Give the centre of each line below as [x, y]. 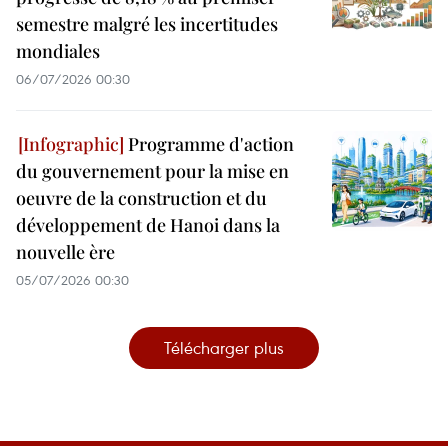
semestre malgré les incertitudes [147, 23]
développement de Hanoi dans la [148, 224]
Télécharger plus [224, 347]
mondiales [58, 50]
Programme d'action [209, 143]
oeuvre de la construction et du [141, 197]
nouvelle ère [65, 251]
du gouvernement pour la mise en [152, 170]
